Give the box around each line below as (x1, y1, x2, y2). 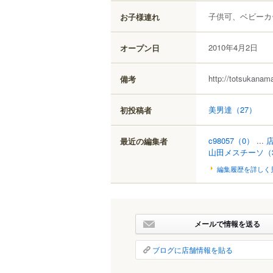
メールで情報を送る (194, 218, 260, 229)
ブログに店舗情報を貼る (152, 244, 233, 255)
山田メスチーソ (208, 146, 264, 158)
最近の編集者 (120, 135, 168, 147)
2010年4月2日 (208, 41, 258, 53)
